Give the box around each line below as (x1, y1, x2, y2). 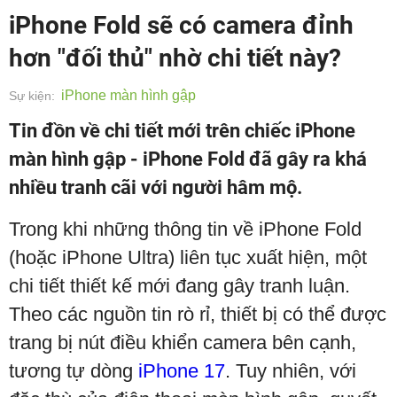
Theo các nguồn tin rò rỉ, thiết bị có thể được (9, 303, 386, 325)
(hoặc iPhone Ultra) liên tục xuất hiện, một (9, 246, 367, 269)
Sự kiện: (9, 89, 55, 103)
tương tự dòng (9, 360, 138, 382)
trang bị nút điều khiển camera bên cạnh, (9, 331, 356, 354)
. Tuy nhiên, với (225, 360, 356, 382)
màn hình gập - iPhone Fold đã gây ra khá (9, 148, 367, 170)
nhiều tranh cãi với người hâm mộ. (9, 176, 302, 198)
